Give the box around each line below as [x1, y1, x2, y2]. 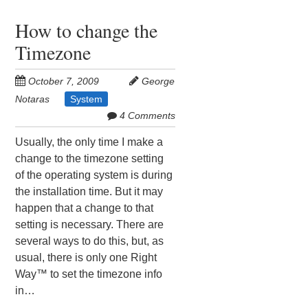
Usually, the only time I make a [15, 135, 164, 148]
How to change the [15, 16, 158, 43]
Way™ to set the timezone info [15, 267, 163, 280]
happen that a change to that [15, 201, 154, 214]
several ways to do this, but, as [15, 234, 164, 247]
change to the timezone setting [15, 152, 164, 164]
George [142, 75, 175, 87]
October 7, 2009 [28, 75, 100, 87]
